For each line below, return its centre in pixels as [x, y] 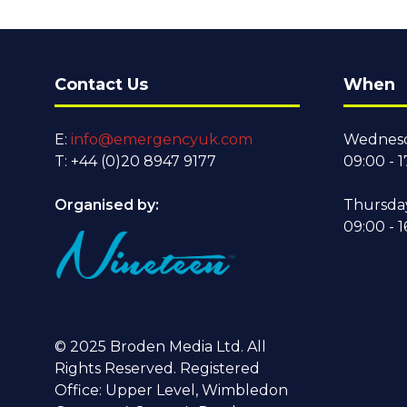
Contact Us [101, 84]
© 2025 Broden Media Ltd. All [160, 346]
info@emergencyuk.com [162, 139]
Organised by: [109, 204]
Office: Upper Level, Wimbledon [171, 390]
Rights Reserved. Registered [157, 368]
